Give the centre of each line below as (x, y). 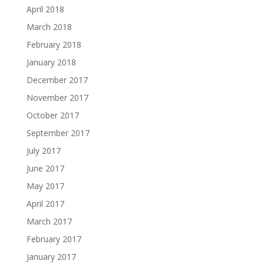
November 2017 (57, 97)
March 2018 (49, 27)
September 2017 (58, 133)
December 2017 (57, 80)
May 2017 (45, 186)
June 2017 (45, 168)
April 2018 (45, 9)
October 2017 (52, 115)
